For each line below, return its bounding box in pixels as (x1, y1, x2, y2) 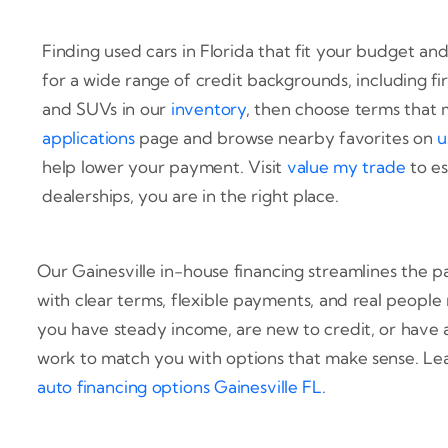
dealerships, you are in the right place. (42, 185, 339, 206)
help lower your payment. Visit (42, 156, 287, 177)
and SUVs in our (42, 98, 171, 119)
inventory (170, 98, 247, 119)
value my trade (286, 156, 406, 177)
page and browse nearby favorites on (134, 127, 437, 148)
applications (42, 127, 135, 148)
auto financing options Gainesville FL (37, 376, 323, 397)
